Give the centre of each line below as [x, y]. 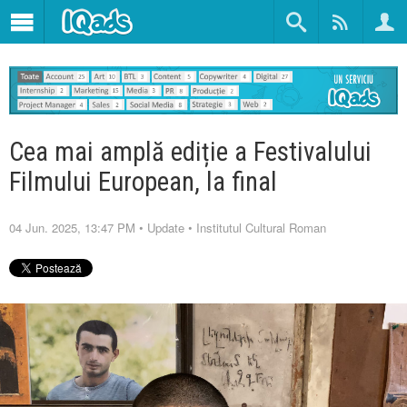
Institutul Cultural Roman [261, 227]
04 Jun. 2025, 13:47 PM [72, 227]
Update [166, 227]
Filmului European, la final [143, 181]
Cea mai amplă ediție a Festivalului [190, 151]
